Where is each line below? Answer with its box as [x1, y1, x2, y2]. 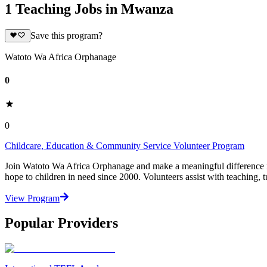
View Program [5, 193, 60, 203]
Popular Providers [5, 215, 118, 231]
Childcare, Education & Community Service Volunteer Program [5, 140, 244, 151]
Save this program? [30, 30, 103, 41]
